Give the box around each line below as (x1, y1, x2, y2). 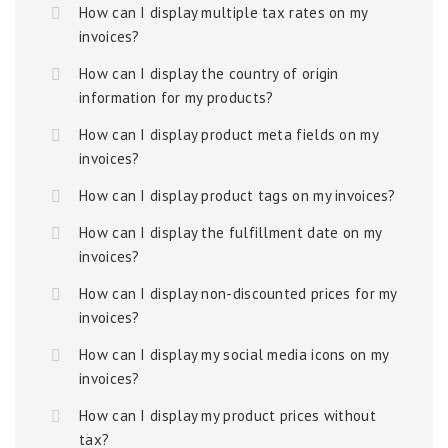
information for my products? (79, 88, 274, 107)
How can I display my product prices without (79, 406, 376, 425)
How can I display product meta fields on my (79, 125, 378, 144)
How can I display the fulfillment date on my (79, 223, 382, 242)
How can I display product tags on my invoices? (79, 186, 396, 205)
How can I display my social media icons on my (79, 345, 389, 364)
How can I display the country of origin (79, 64, 339, 83)
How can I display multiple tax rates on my (79, 3, 368, 22)
